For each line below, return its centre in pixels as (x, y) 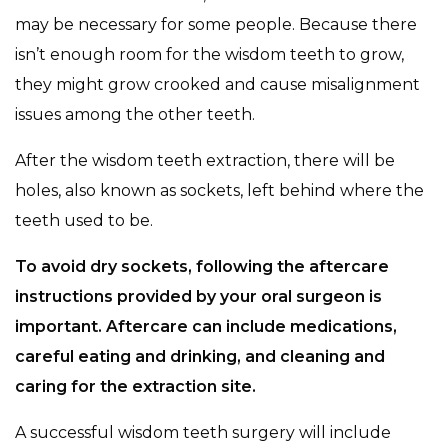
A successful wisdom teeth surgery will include (203, 433)
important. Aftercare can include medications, (206, 327)
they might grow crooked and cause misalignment (217, 85)
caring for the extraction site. (137, 387)
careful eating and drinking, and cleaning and (200, 357)
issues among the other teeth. (135, 115)
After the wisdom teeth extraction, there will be (205, 161)
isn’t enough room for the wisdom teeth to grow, (209, 55)
